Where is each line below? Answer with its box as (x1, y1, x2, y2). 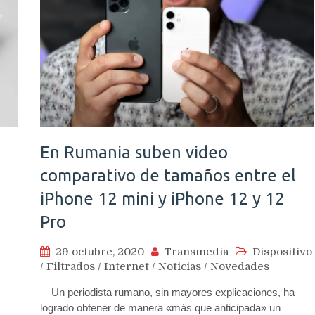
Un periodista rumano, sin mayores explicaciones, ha (40, 285, 295, 298)
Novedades (210, 259, 269, 273)
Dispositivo (252, 245, 312, 258)
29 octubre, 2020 (56, 245, 144, 258)
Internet (104, 259, 149, 273)
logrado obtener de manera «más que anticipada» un (40, 301, 281, 314)
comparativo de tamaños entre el (40, 165, 296, 185)
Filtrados (46, 259, 95, 273)
